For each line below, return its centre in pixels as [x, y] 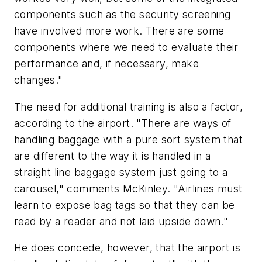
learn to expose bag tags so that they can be [125, 205]
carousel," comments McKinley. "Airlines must [128, 188]
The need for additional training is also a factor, [128, 106]
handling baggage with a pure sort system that [128, 139]
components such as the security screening [123, 15]
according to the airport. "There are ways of [123, 123]
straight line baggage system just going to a [121, 172]
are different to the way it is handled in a [113, 156]
